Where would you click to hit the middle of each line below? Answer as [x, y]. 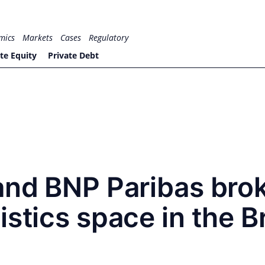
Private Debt [73, 55]
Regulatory [109, 38]
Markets [38, 38]
